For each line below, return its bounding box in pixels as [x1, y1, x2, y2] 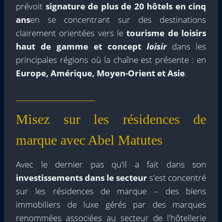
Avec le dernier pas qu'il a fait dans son [16, 158, 206, 170]
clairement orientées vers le [16, 27, 127, 39]
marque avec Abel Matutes [16, 132, 163, 148]
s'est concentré [147, 171, 206, 183]
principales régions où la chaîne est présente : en [16, 54, 206, 65]
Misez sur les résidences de [16, 111, 206, 127]
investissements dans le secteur [16, 171, 147, 183]
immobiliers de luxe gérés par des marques [16, 198, 206, 210]
